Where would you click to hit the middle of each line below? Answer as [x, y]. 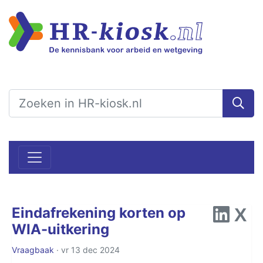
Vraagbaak [33, 249]
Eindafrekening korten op [99, 213]
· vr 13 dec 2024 [87, 249]
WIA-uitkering [60, 229]
